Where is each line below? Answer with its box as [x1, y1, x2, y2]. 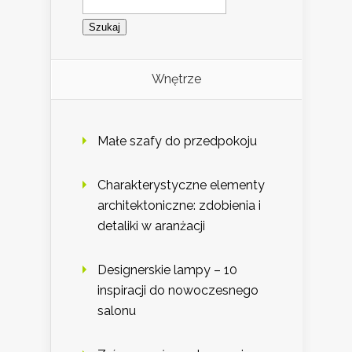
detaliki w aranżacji [97, 218, 205, 234]
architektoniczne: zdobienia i [97, 198, 261, 214]
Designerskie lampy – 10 [97, 262, 237, 278]
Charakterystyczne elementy [97, 178, 265, 193]
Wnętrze [152, 71, 201, 87]
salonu [97, 303, 136, 319]
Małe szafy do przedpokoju [97, 134, 257, 149]
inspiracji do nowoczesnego [97, 283, 258, 299]
